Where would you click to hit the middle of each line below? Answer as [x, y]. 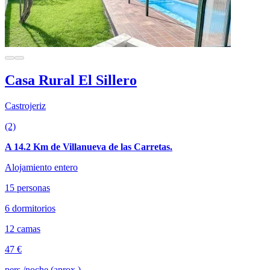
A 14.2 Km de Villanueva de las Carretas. [89, 146]
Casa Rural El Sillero [71, 80]
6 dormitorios [30, 208]
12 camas [23, 228]
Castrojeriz [25, 105]
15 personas [27, 187]
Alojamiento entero [41, 167]
